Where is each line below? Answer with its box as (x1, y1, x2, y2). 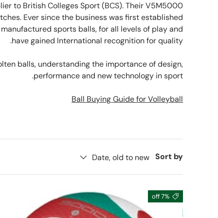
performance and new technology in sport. (34, 70, 183, 81)
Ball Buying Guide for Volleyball (72, 93, 183, 104)
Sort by (155, 151, 183, 162)
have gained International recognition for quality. (12, 35, 183, 46)
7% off (161, 192, 169, 201)
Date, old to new (92, 152, 149, 163)
